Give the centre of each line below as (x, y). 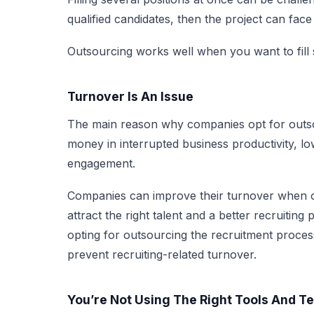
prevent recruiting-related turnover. (162, 254)
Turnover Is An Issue (130, 96)
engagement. (101, 163)
